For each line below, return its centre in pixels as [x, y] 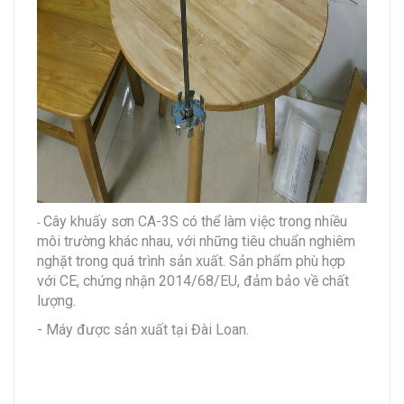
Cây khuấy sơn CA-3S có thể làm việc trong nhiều [195, 221]
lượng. [56, 300]
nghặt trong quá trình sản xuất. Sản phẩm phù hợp [191, 261]
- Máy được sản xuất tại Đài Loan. [143, 329]
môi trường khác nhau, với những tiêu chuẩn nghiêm [196, 241]
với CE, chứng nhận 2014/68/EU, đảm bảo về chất [193, 280]
